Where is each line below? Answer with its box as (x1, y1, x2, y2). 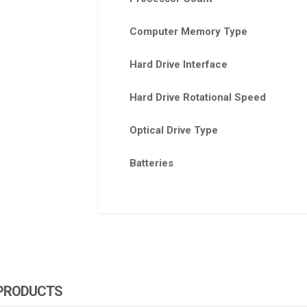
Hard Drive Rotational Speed (129, 91, 266, 104)
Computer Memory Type (129, 25, 247, 38)
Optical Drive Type (129, 124, 218, 137)
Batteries (129, 157, 173, 170)
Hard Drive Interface (129, 58, 228, 71)
